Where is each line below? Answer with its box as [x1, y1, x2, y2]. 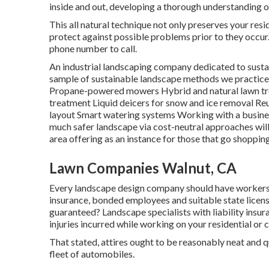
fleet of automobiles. [49, 248, 134, 260]
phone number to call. [49, 43, 137, 55]
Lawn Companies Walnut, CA [49, 159, 237, 177]
